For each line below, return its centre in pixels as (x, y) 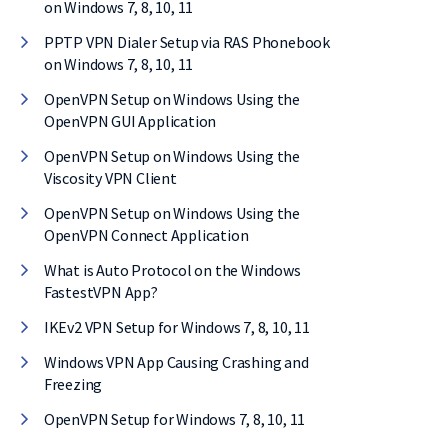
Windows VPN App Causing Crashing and (176, 362)
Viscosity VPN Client (110, 178)
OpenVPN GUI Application (130, 121)
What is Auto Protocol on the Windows (172, 270)
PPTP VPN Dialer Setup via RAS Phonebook (187, 42)
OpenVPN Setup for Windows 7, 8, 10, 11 (174, 419)
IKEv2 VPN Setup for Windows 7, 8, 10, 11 (176, 327)
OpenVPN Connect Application (146, 235)
